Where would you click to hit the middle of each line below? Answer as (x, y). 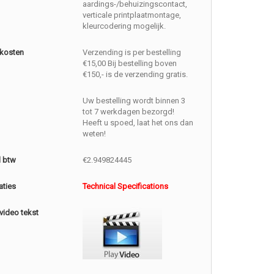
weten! (94, 134)
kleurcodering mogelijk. (124, 26)
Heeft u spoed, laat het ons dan (138, 123)
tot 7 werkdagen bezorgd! (129, 112)
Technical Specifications (126, 186)
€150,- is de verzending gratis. (135, 74)
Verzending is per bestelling (132, 52)
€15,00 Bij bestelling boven (130, 63)
